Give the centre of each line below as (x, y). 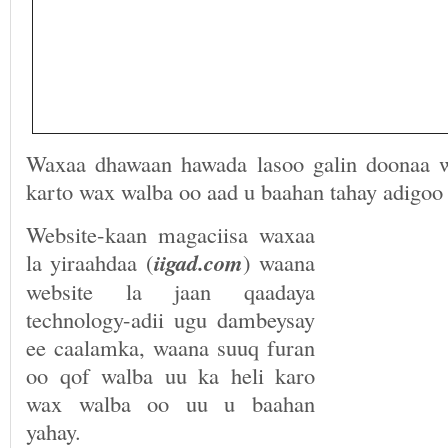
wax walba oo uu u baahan (170, 403)
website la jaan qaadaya (170, 291)
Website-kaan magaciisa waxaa (170, 234)
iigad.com (198, 262)
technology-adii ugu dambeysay (170, 319)
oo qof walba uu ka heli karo (170, 375)
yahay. (53, 431)
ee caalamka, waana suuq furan (170, 347)
